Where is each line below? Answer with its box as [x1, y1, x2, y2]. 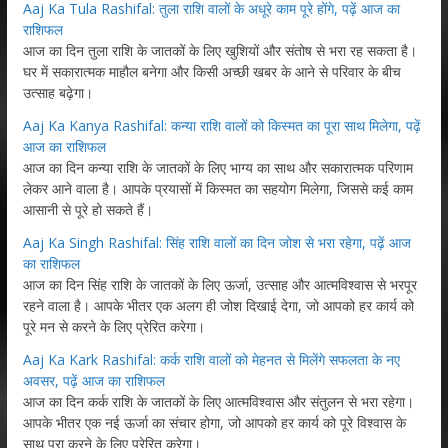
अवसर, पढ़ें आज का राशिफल [22, 370, 165, 390]
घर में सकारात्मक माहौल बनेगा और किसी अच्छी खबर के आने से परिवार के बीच [22, 61, 401, 81]
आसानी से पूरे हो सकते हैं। [22, 199, 153, 219]
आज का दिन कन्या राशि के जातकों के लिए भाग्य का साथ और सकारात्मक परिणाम [22, 157, 413, 177]
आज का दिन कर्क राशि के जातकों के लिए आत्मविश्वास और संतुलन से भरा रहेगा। [22, 391, 414, 411]
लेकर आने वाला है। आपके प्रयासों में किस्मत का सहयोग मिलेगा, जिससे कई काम [22, 178, 413, 198]
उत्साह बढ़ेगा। [22, 82, 93, 102]
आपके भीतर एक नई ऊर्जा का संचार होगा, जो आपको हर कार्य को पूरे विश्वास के [22, 412, 406, 432]
